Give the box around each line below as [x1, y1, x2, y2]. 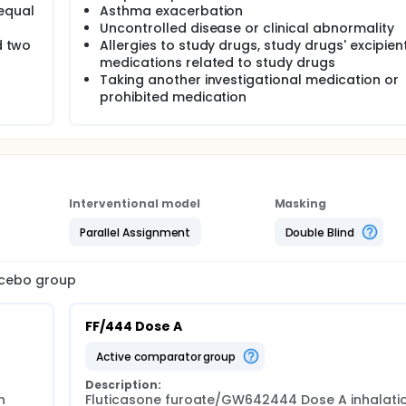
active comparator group [102, 348, 237, 364]
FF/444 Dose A [85, 317, 182, 335]
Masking [274, 196, 327, 211]
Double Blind [285, 224, 355, 240]
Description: [85, 377, 161, 392]
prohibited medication [100, 88, 247, 106]
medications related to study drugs [100, 53, 335, 72]
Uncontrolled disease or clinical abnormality [100, 19, 394, 37]
